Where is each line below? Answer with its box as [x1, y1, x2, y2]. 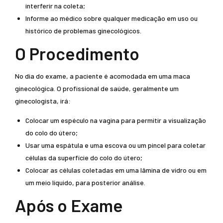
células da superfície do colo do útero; [25, 153, 142, 162]
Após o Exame [15, 195, 123, 216]
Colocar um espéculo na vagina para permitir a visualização [25, 116, 206, 124]
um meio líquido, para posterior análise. [25, 178, 145, 187]
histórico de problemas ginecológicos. [25, 26, 141, 35]
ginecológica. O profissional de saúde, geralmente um [15, 84, 179, 93]
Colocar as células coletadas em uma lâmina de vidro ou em [25, 166, 207, 174]
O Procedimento [15, 43, 139, 64]
